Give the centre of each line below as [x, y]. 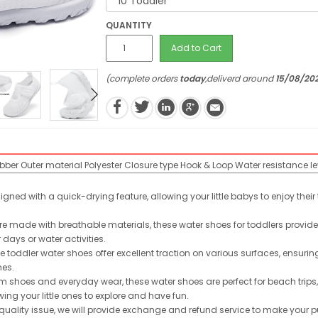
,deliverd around [241, 78]
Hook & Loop [207, 165]
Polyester [103, 165]
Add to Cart [197, 48]
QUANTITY [129, 25]
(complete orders [143, 78]
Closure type [151, 165]
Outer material [51, 165]
